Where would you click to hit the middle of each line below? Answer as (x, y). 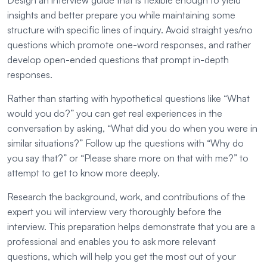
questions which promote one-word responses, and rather (129, 45)
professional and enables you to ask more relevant (111, 242)
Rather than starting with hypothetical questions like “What (128, 99)
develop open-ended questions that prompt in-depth (118, 60)
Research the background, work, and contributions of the (126, 197)
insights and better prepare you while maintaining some (121, 15)
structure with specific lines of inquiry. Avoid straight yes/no (130, 30)
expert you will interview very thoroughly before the (114, 212)
